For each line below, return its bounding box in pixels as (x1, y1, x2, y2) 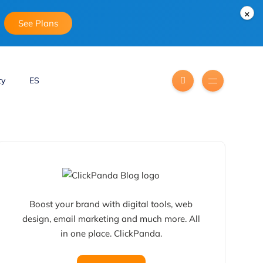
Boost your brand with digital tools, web (29, 198, 193, 210)
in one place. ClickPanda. (60, 227, 162, 239)
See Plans (18, 18, 58, 29)
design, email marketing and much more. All (22, 213, 200, 224)
